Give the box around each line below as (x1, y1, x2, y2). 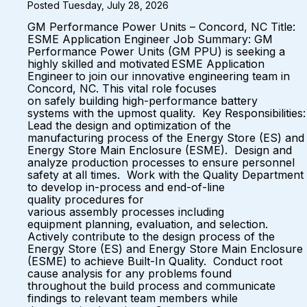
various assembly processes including (27, 205, 224, 219)
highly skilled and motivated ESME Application (27, 57, 265, 71)
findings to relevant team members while (27, 291, 238, 305)
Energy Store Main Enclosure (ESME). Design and (27, 143, 292, 157)
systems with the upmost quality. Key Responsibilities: (27, 106, 306, 120)
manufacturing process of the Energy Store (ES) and (27, 131, 304, 145)
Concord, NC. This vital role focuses (27, 82, 217, 95)
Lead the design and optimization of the (27, 119, 231, 132)
